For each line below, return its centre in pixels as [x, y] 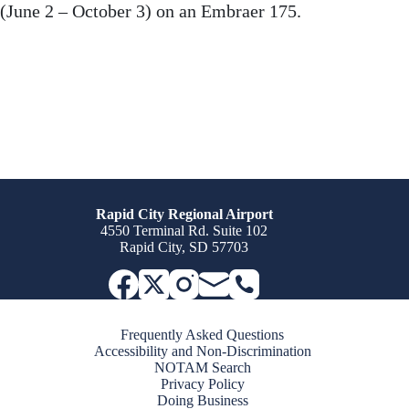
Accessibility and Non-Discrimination [202, 351]
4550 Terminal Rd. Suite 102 [184, 231]
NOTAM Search [202, 367]
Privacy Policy [202, 384]
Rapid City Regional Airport [184, 214]
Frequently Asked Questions [203, 335]
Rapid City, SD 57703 [184, 247]
